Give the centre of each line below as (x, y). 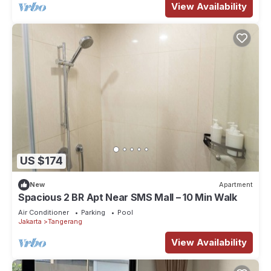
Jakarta (30, 221)
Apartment (236, 185)
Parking (93, 212)
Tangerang (65, 221)
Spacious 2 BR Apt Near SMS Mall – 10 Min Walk (128, 197)
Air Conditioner (44, 212)
